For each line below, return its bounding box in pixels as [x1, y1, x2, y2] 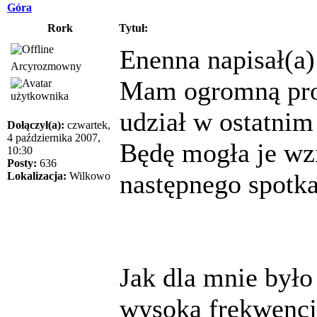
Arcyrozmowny [11, 59, 81, 72]
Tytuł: [119, 21, 148, 34]
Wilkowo [67, 169, 110, 182]
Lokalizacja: [7, 169, 67, 182]
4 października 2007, [7, 131, 100, 144]
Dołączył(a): [7, 118, 64, 131]
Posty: [7, 156, 37, 169]
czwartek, [64, 118, 110, 131]
